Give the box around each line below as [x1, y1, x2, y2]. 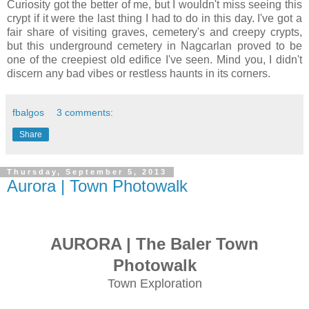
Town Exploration [107, 277, 202, 291]
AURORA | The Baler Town [50, 235, 259, 254]
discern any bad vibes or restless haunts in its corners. [7, 67, 270, 79]
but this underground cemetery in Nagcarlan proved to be [7, 39, 302, 52]
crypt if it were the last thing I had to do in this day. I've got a [7, 12, 302, 24]
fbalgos [12, 106, 44, 118]
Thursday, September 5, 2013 [7, 168, 167, 177]
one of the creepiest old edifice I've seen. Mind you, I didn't [7, 53, 302, 66]
